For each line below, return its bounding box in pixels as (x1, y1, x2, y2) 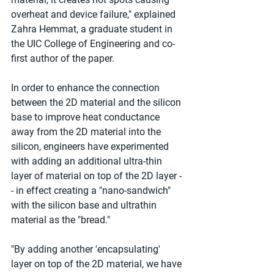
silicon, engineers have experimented (11, 141, 171, 153)
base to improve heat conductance (11, 111, 162, 124)
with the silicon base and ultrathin (11, 199, 159, 212)
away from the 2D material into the (11, 126, 163, 138)
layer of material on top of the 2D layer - (11, 170, 182, 182)
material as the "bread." (11, 214, 110, 226)
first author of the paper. (11, 53, 114, 65)
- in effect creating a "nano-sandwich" (11, 185, 173, 197)
